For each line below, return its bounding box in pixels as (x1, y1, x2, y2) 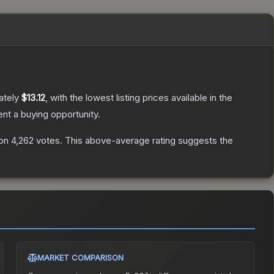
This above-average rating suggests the (62, 135, 233, 147)
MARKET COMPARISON (37, 253, 124, 263)
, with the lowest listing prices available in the (45, 92, 232, 104)
